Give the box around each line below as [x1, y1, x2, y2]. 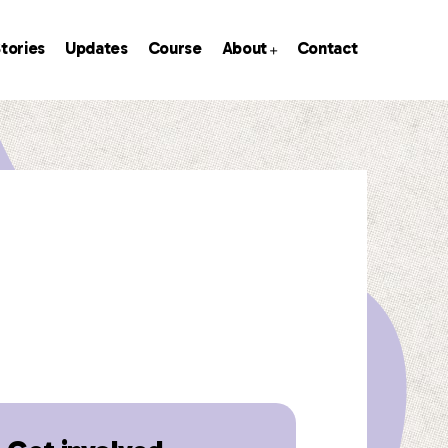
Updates [65, 38, 128, 58]
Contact [296, 38, 358, 58]
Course [147, 38, 202, 58]
